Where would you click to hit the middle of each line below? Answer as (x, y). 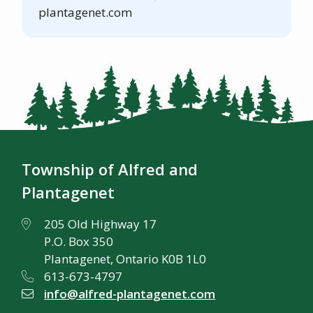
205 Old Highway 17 (101, 224)
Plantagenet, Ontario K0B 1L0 (125, 259)
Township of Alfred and (110, 169)
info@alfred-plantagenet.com (130, 293)
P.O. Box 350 (79, 241)
